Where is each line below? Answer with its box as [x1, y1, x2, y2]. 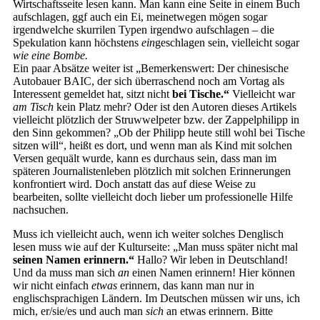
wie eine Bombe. [13, 49, 88, 61]
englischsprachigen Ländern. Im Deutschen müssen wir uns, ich [13, 292, 300, 304]
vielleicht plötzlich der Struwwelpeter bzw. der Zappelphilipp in [13, 114, 299, 126]
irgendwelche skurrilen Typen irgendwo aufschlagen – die [13, 24, 274, 36]
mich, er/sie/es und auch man [13, 305, 146, 317]
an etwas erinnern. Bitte [164, 305, 273, 317]
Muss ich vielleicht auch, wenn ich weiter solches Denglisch [13, 228, 284, 240]
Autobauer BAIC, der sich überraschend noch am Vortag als [13, 75, 284, 87]
